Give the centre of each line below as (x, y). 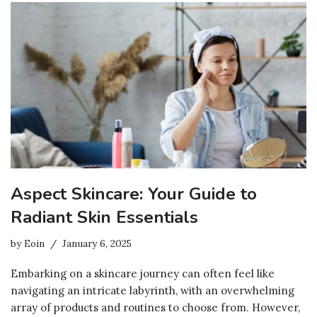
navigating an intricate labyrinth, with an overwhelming (152, 291)
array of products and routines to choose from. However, (155, 308)
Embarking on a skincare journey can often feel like (143, 274)
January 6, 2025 (97, 244)
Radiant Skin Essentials (104, 218)
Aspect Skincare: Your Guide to (134, 194)
